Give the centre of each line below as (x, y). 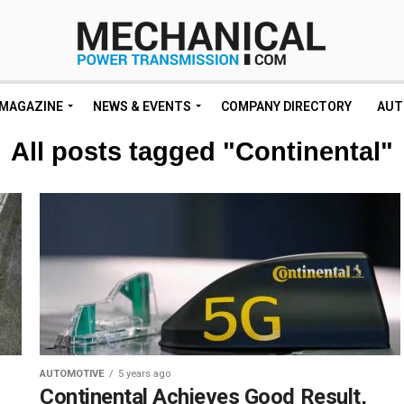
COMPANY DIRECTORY (286, 106)
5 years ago (144, 374)
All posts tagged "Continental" (202, 151)
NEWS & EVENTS (142, 106)
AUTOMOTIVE (72, 374)
